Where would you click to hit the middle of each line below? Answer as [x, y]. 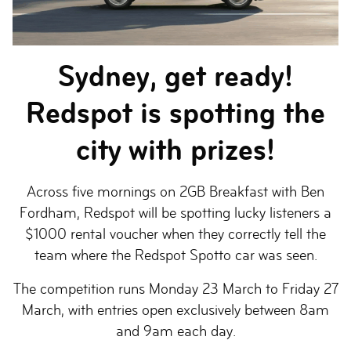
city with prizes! [175, 150]
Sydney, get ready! [175, 76]
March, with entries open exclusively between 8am [175, 310]
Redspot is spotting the [175, 113]
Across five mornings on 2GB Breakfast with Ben [175, 192]
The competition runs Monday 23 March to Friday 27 [175, 289]
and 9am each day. [175, 331]
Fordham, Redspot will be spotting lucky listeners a [175, 213]
